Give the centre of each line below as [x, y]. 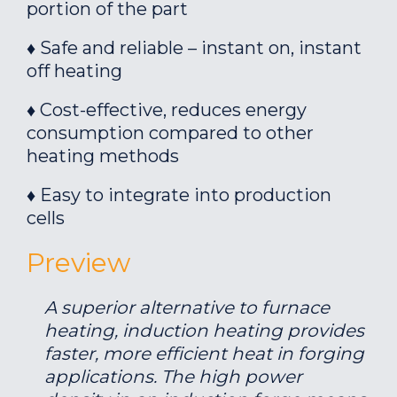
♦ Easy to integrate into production [179, 195]
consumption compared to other [170, 133]
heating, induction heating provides [204, 331]
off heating [74, 71]
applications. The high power [173, 377]
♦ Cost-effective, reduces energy [167, 110]
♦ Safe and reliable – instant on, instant [194, 48]
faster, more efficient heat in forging [204, 354]
